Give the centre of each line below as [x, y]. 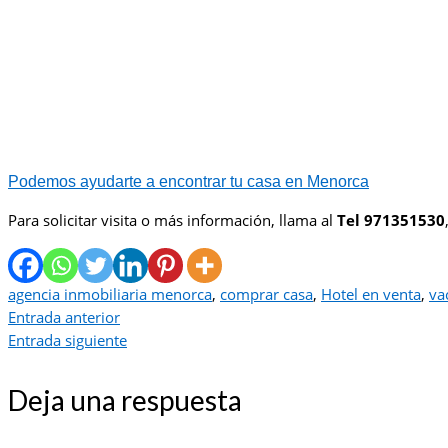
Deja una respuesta [125, 400]
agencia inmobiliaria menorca [110, 294]
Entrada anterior [64, 317]
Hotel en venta [371, 294]
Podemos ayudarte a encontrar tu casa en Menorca [188, 182]
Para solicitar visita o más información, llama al [172, 220]
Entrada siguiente [67, 340]
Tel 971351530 [391, 220]
